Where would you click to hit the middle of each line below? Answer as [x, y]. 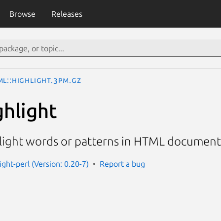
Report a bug [122, 164]
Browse [22, 14]
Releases [67, 14]
